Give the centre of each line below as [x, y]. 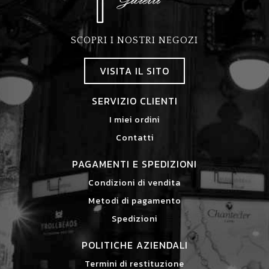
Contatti [134, 138]
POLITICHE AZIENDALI [134, 245]
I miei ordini [134, 119]
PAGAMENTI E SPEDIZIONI [134, 164]
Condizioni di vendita [134, 183]
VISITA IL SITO [134, 71]
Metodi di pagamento [134, 201]
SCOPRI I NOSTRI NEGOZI [134, 40]
